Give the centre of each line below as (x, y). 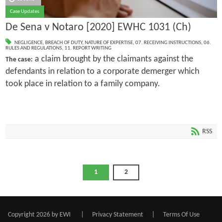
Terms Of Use (181, 215)
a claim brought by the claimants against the (113, 59)
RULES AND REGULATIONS (33, 48)
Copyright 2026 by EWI (39, 215)
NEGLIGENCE (28, 43)
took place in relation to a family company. (83, 84)
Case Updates (25, 11)
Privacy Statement (117, 215)
